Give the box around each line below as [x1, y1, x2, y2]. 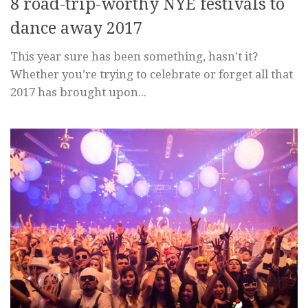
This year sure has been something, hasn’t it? [10, 49, 258, 63]
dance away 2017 [10, 18, 142, 38]
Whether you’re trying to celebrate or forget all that [10, 67, 293, 81]
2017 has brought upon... [10, 85, 146, 99]
